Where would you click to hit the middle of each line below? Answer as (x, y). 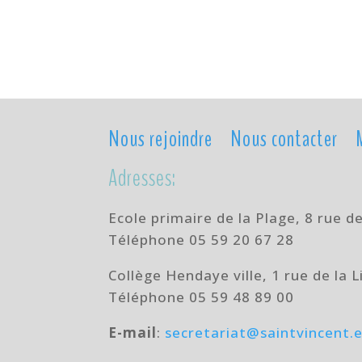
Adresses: (143, 178)
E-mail (133, 332)
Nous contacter (284, 139)
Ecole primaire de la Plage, (207, 217)
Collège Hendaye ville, (190, 275)
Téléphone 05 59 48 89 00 (202, 297)
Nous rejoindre (161, 139)
